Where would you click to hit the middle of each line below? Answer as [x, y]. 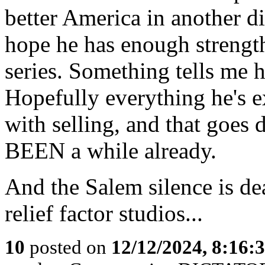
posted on [68, 247]
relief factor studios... [104, 213]
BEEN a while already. [111, 151]
